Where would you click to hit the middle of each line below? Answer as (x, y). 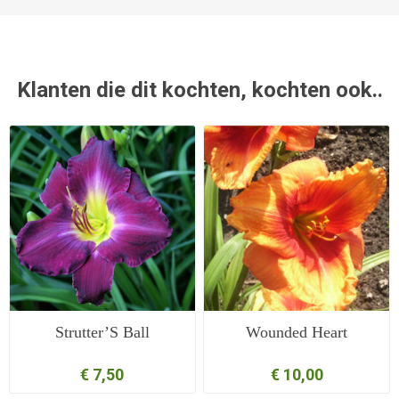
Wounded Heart (297, 332)
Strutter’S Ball (102, 332)
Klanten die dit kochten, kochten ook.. (199, 90)
